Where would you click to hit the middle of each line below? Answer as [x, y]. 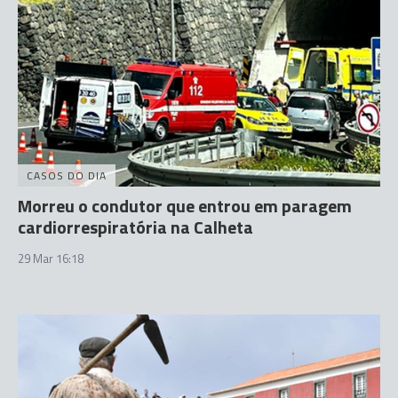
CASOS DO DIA [67, 176]
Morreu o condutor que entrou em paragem [185, 206]
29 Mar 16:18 [51, 259]
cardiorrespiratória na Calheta [135, 227]
